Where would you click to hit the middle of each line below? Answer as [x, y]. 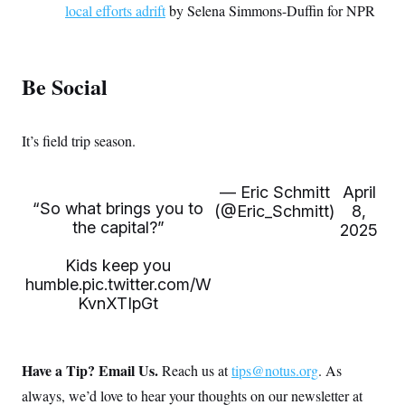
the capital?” [118, 228]
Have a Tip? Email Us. [92, 371]
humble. [53, 285]
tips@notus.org [275, 371]
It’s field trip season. [79, 141]
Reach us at [197, 371]
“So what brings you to [118, 209]
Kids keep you [118, 266]
